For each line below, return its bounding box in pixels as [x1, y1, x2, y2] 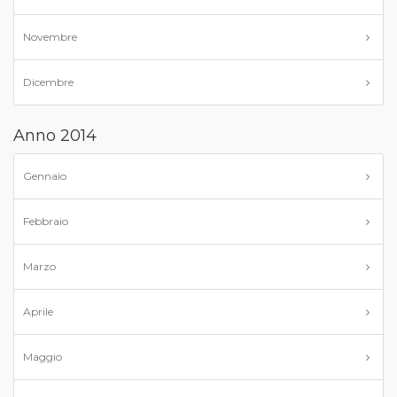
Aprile [23, 305, 53, 318]
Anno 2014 [13, 126, 97, 145]
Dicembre [23, 75, 74, 89]
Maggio [23, 350, 62, 363]
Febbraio [23, 214, 68, 228]
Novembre [23, 30, 77, 43]
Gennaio [23, 169, 66, 183]
